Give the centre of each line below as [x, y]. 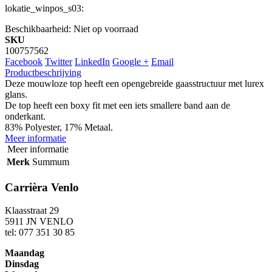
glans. [16, 95]
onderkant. [25, 117]
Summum [51, 162]
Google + [131, 62]
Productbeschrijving [43, 73]
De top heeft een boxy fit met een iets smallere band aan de [117, 106]
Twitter [59, 62]
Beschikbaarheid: [38, 29]
